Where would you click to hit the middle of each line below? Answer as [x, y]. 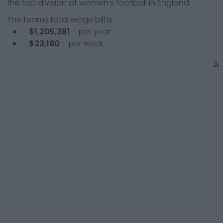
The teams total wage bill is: [60, 20]
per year [94, 32]
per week [85, 44]
